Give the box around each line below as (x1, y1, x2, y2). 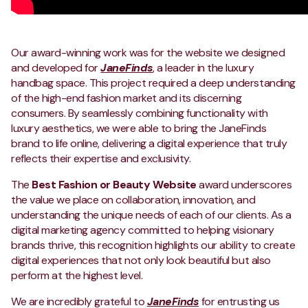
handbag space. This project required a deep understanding (11, 75, 296, 90)
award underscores (196, 177, 292, 192)
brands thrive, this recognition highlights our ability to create (11, 237, 296, 252)
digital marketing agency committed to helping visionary (11, 222, 274, 237)
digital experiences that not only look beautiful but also (11, 252, 271, 267)
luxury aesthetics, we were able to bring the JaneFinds (11, 120, 267, 135)
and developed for (11, 60, 101, 75)
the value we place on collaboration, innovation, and (11, 192, 256, 207)
